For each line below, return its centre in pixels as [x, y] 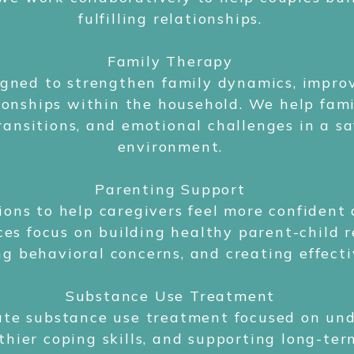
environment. [170, 147]
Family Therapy [170, 61]
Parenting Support [170, 189]
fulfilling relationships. [170, 19]
